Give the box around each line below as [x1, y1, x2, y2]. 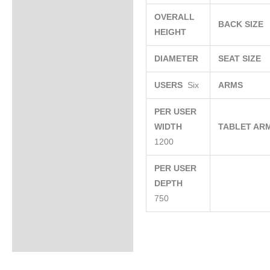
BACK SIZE [218, 20, 266, 30]
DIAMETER [154, 54, 201, 64]
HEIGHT [154, 28, 189, 37]
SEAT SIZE [218, 54, 264, 64]
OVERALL [154, 13, 195, 22]
